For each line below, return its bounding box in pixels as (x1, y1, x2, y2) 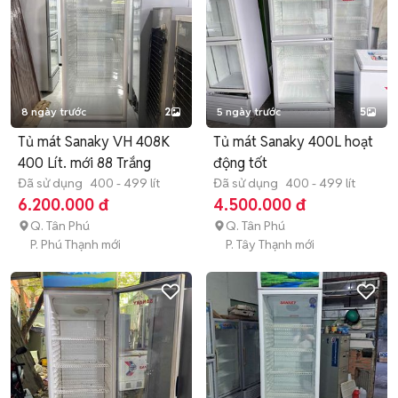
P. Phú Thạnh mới (30, 236, 121, 252)
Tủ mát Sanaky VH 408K (18, 132, 170, 151)
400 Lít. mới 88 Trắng (18, 154, 151, 172)
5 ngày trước (217, 105, 281, 118)
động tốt (213, 154, 267, 172)
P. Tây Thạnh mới (226, 236, 314, 252)
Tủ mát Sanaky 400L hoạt (213, 132, 373, 151)
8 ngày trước (21, 105, 86, 118)
